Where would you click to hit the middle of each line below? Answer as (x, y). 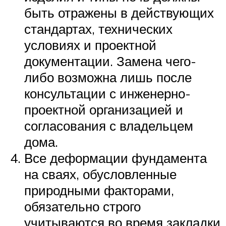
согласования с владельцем (109, 125)
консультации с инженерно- (107, 93)
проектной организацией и (104, 109)
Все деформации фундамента (116, 158)
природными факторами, (99, 190)
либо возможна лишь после (108, 77)
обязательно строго (82, 206)
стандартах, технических (98, 29)
